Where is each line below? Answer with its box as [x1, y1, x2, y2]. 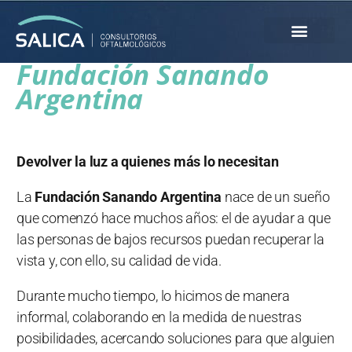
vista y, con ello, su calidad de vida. [16, 252, 222, 269]
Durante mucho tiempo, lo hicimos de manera [16, 288, 290, 304]
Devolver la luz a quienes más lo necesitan [16, 153, 279, 170]
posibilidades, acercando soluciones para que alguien [16, 330, 335, 346]
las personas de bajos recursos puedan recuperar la [16, 231, 324, 247]
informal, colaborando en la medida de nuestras [16, 309, 302, 325]
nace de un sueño [222, 189, 330, 205]
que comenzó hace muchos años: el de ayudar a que [16, 210, 331, 226]
